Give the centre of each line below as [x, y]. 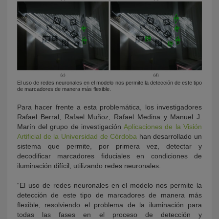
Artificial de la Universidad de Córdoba [77, 136]
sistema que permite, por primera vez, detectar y [109, 146]
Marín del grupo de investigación [70, 126]
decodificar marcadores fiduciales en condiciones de [109, 156]
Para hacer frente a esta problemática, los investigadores [109, 107]
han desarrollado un [169, 136]
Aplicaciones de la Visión [163, 126]
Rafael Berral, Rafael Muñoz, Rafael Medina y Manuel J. [109, 117]
